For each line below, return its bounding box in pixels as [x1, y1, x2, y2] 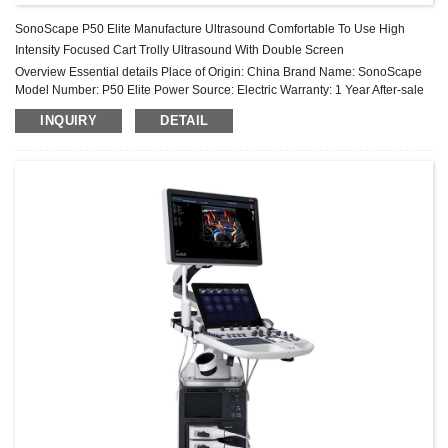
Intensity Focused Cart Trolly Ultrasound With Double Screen [15, 43, 345, 58]
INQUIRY [40, 113, 98, 129]
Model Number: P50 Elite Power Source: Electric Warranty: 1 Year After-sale [15, 83, 425, 98]
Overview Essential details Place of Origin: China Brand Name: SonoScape [15, 65, 423, 80]
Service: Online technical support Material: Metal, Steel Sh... [15, 101, 339, 116]
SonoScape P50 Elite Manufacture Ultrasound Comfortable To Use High [15, 22, 406, 37]
